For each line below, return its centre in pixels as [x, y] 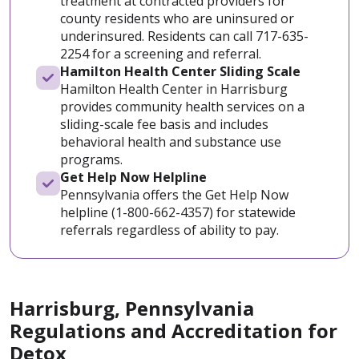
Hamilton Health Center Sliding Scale [180, 71]
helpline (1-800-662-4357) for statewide [178, 212]
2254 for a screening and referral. [161, 53]
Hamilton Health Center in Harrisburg [174, 89]
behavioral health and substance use [171, 141]
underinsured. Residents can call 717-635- [184, 36]
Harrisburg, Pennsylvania [132, 308]
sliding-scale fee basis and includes [164, 124]
